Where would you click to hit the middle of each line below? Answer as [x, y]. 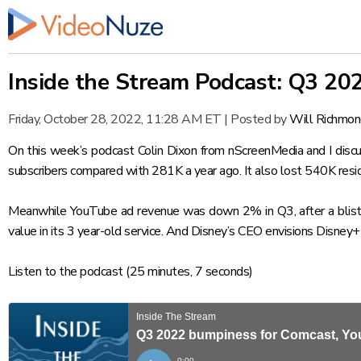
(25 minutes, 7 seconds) [188, 272]
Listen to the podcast [66, 272]
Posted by [260, 119]
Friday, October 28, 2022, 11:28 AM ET [115, 119]
